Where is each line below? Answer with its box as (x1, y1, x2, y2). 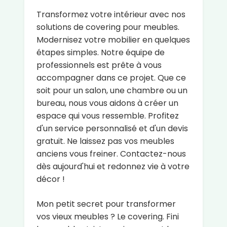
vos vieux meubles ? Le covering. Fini (36, 210, 179, 222)
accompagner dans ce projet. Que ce (36, 71, 186, 84)
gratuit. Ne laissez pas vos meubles (36, 135, 174, 147)
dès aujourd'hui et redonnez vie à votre (36, 160, 190, 172)
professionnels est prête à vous (36, 59, 162, 71)
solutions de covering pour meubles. (36, 21, 179, 33)
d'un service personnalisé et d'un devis (36, 122, 188, 134)
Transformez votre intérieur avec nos (36, 8, 185, 20)
